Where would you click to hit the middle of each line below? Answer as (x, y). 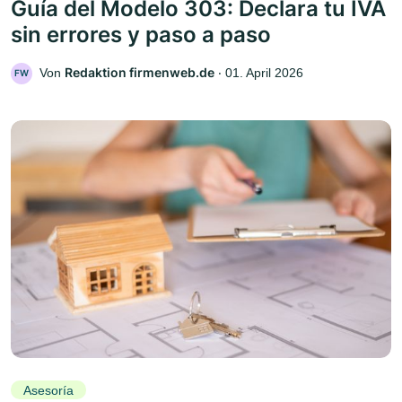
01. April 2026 (264, 72)
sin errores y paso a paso (141, 34)
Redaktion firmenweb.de (140, 72)
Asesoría (48, 390)
